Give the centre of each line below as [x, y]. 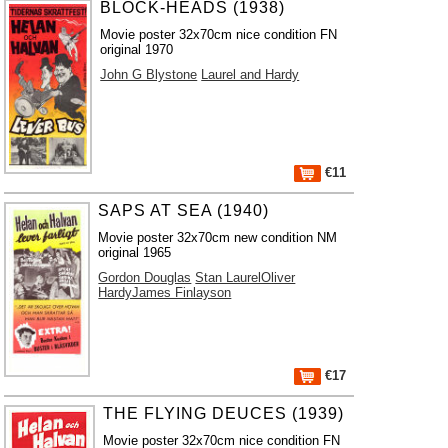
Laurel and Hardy [250, 74]
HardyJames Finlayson [165, 292]
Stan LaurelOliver [245, 277]
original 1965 [135, 252]
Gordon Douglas [145, 277]
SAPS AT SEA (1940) [184, 210]
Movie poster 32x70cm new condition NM [218, 237]
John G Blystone [149, 74]
